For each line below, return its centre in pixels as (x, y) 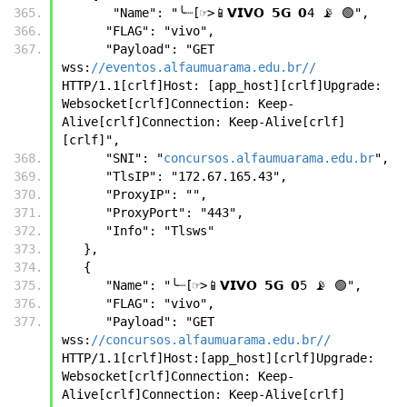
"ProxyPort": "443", (174, 212)
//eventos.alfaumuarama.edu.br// (203, 67)
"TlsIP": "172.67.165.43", (196, 176)
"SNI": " (134, 158)
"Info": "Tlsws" (160, 230)
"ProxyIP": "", (156, 194)
